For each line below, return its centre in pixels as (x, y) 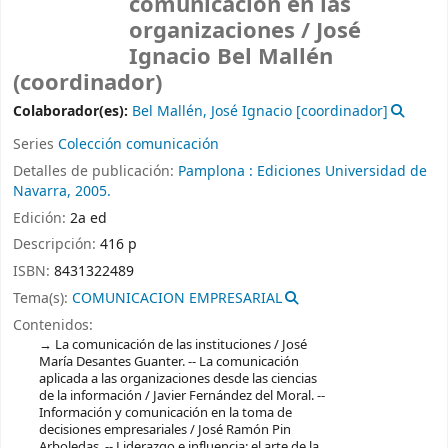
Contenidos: (53, 325)
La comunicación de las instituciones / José (180, 344)
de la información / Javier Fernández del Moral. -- (181, 395)
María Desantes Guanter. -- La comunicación (168, 361)
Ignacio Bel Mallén (231, 57)
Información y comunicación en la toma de (165, 412)
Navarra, (42, 191)
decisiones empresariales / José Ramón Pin (164, 429)
